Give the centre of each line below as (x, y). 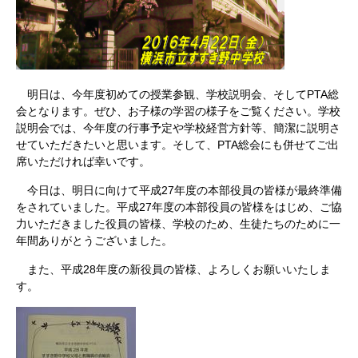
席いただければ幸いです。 (83, 162)
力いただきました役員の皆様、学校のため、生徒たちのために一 (178, 224)
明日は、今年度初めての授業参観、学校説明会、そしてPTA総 (177, 95)
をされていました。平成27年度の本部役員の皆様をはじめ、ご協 (179, 207)
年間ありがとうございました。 (94, 241)
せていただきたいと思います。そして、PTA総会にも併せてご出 (177, 145)
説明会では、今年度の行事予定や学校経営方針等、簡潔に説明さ (178, 128)
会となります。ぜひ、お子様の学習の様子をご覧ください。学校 (178, 111)
